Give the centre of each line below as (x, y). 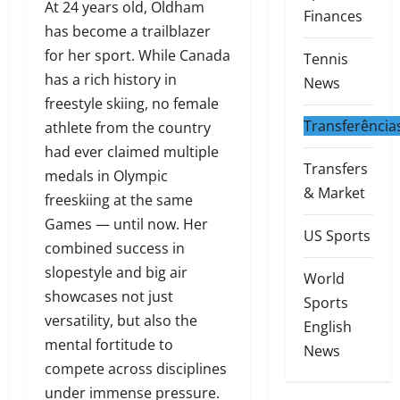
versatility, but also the (121, 321)
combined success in (115, 249)
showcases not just (109, 297)
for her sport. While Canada (137, 56)
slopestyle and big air (116, 273)
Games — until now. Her (126, 225)
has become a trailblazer (128, 32)
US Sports (337, 236)
